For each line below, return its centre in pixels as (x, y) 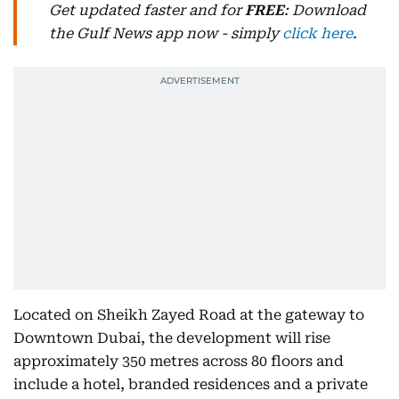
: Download (325, 11)
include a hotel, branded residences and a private (191, 385)
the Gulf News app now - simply (166, 34)
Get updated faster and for (147, 11)
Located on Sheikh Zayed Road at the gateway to (189, 315)
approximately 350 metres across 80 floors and (179, 362)
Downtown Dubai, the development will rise (172, 338)
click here (318, 34)
